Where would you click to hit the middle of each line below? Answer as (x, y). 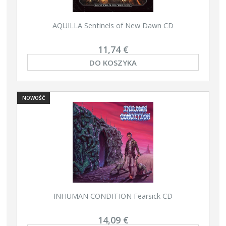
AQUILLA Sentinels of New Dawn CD (113, 25)
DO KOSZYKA (113, 62)
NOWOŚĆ (34, 98)
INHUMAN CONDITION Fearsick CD (113, 196)
